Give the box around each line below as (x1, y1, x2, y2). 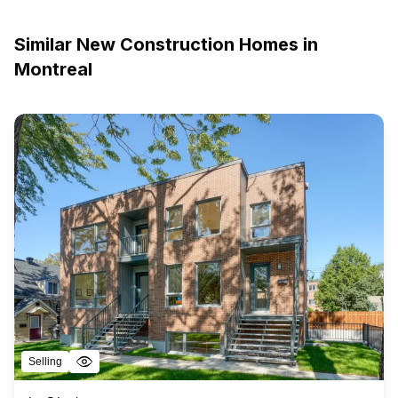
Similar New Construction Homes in (14, 33, 318, 55)
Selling (28, 354, 62, 368)
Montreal (14, 58, 92, 80)
